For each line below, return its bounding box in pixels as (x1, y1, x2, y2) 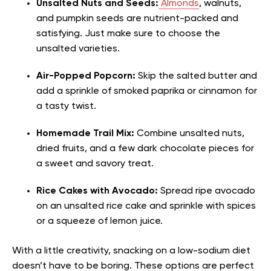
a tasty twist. (36, 101, 99, 111)
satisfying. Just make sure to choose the (36, 28, 220, 39)
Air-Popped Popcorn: (36, 71, 135, 81)
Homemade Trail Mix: (36, 128, 134, 139)
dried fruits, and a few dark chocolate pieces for (36, 143, 254, 154)
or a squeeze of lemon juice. (36, 216, 165, 226)
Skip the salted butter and (135, 71, 257, 81)
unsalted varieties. (36, 44, 122, 54)
